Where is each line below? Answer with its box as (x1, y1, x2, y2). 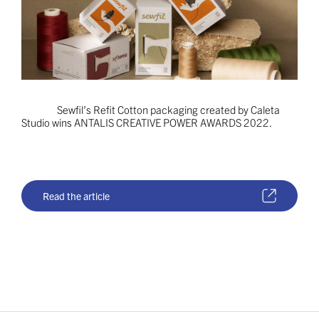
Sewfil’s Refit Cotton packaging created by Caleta (57, 102, 280, 116)
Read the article (43, 189, 110, 203)
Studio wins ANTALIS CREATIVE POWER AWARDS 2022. (21, 115, 272, 129)
